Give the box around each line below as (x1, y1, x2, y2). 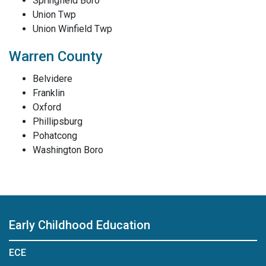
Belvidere (33, 73, 72, 84)
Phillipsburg (33, 116, 83, 127)
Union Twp (33, 9, 76, 20)
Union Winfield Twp (33, 23, 112, 34)
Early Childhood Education (9, 218, 150, 232)
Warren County (9, 48, 103, 65)
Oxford (33, 102, 61, 113)
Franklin (33, 87, 65, 99)
